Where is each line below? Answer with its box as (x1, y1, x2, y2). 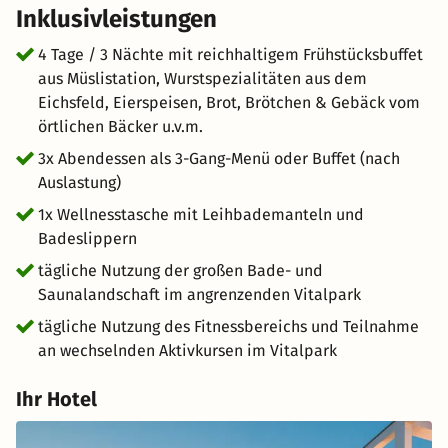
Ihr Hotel (16, 387, 97, 411)
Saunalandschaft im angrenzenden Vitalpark (38, 285, 361, 304)
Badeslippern (38, 229, 137, 248)
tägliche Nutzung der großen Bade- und (38, 261, 323, 280)
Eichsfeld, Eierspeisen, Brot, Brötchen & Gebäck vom (38, 93, 420, 112)
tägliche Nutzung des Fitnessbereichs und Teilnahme (38, 317, 419, 336)
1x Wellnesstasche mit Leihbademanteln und (38, 205, 364, 224)
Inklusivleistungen (16, 5, 217, 33)
